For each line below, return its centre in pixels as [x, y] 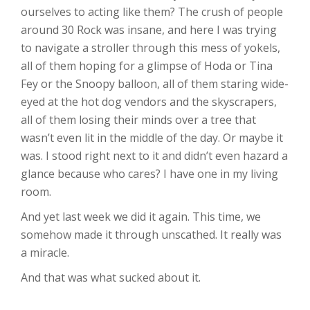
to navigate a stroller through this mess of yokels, [151, 48]
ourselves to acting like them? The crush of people [152, 12]
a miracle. [45, 253]
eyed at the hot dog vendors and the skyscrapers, [149, 102]
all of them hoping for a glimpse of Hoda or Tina [147, 66]
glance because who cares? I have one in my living [149, 174]
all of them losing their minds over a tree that [138, 120]
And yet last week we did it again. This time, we [141, 217]
